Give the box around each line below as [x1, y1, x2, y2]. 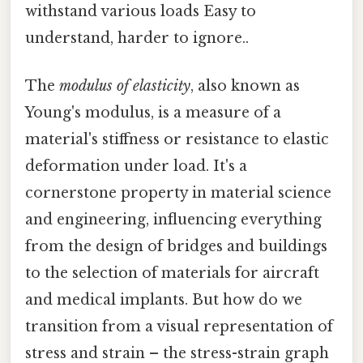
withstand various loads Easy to [25, 2, 256, 20]
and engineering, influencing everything [25, 211, 322, 229]
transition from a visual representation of [25, 318, 333, 336]
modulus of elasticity [59, 77, 190, 96]
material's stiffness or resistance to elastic [25, 130, 329, 149]
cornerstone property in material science [25, 184, 331, 203]
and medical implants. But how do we [25, 291, 302, 310]
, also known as [190, 77, 300, 96]
